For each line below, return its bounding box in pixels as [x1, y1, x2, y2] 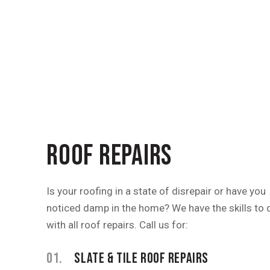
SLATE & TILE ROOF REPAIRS [71, 250, 209, 268]
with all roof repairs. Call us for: [46, 219, 189, 231]
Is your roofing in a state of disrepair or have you [46, 185, 266, 198]
